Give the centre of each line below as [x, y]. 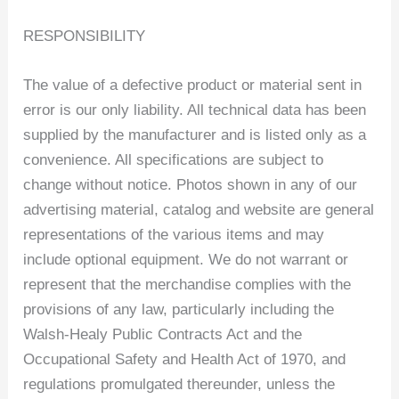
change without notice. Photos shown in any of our [191, 185]
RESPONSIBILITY [85, 36]
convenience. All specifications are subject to [174, 160]
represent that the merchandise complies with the [187, 285]
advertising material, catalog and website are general [199, 210]
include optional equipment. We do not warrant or [186, 260]
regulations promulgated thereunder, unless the [179, 385]
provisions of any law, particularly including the [179, 310]
